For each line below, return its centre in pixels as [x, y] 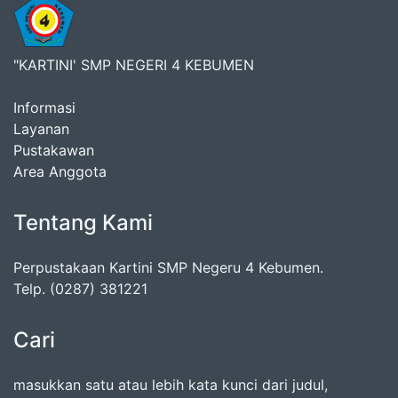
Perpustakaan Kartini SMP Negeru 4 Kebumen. [168, 267]
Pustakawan [54, 150]
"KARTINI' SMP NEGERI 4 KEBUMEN [134, 65]
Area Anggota [60, 171]
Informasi [44, 107]
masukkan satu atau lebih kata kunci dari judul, [171, 385]
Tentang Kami [83, 223]
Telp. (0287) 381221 [80, 289]
